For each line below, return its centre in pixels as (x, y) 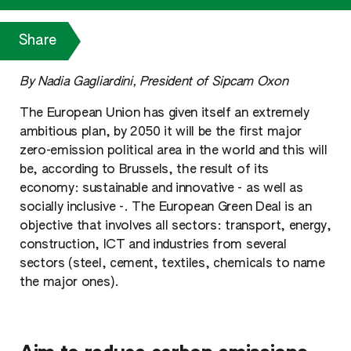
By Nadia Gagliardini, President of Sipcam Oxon (154, 82)
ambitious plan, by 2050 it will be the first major (161, 132)
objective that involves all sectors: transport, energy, (175, 226)
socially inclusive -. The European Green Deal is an (166, 208)
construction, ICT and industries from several (153, 245)
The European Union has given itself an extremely (165, 114)
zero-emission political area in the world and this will (174, 151)
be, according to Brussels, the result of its (144, 170)
